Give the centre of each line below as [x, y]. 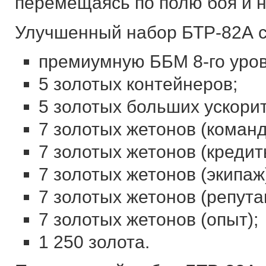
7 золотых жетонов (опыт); [148, 219]
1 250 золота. [94, 242]
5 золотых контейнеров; [138, 84]
